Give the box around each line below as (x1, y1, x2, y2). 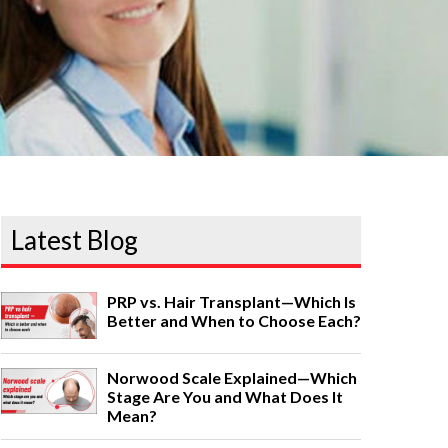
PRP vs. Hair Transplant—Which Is (107, 292, 356, 312)
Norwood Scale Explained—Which (107, 367, 357, 387)
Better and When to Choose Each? (107, 311, 361, 331)
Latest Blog (11, 224, 138, 257)
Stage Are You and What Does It (107, 386, 343, 406)
